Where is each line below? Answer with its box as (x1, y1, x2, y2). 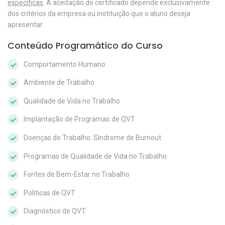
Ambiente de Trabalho (24, 78, 94, 87)
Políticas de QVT (24, 188, 75, 197)
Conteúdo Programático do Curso (8, 39, 163, 52)
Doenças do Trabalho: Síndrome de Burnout (24, 134, 161, 142)
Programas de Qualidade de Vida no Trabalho (24, 152, 167, 160)
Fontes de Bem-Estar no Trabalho (24, 170, 130, 179)
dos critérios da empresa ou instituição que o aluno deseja (8, 10, 190, 18)
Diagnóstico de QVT (24, 207, 86, 215)
